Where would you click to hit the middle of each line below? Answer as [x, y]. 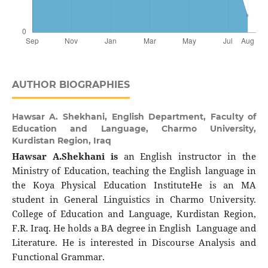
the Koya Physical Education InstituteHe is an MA [134, 185]
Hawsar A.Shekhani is [68, 156]
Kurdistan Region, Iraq [61, 140]
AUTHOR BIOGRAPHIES [71, 84]
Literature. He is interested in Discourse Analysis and [134, 242]
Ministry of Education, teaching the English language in [134, 170]
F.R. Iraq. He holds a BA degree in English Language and [134, 228]
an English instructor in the [190, 156]
